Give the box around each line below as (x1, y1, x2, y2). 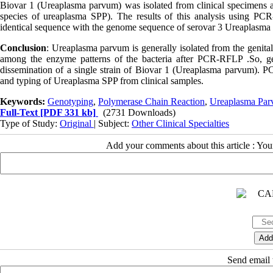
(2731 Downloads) (103, 107, 175, 118)
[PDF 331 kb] (38, 107, 96, 118)
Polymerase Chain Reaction (98, 96, 205, 107)
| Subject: (94, 118, 132, 129)
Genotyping (48, 96, 93, 107)
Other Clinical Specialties (132, 118, 229, 129)
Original (60, 118, 94, 129)
